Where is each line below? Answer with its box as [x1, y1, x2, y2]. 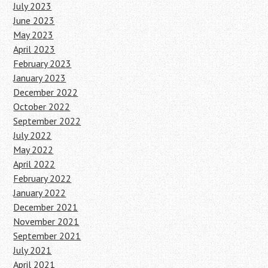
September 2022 [13, 114, 81, 127]
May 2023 [13, 28, 54, 41]
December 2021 [13, 200, 78, 213]
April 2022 [13, 157, 56, 170]
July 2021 [13, 243, 52, 256]
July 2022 [13, 129, 52, 141]
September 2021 [13, 229, 81, 242]
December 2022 [13, 86, 78, 98]
